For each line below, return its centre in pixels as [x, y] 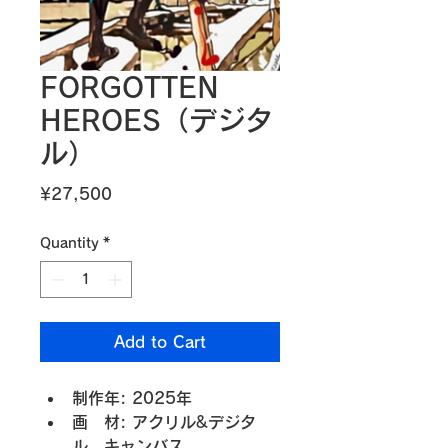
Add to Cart [160, 341]
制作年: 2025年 [132, 397]
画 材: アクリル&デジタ [164, 421]
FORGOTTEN [129, 86]
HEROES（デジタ [156, 119]
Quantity [69, 242]
